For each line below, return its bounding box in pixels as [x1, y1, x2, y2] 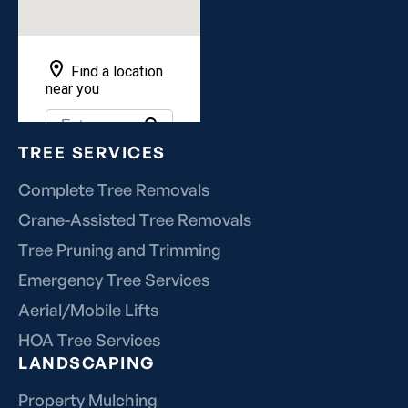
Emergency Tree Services [18, 270, 209, 291]
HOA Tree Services [18, 330, 160, 351]
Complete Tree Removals [18, 179, 209, 200]
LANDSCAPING [18, 352, 155, 373]
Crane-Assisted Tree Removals [18, 209, 251, 230]
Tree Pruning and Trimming [18, 240, 221, 260]
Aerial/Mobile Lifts [18, 300, 158, 321]
